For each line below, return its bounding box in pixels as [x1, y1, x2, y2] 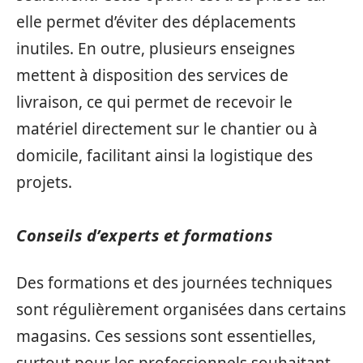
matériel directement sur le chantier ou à [16, 117, 318, 139]
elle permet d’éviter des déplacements [16, 11, 296, 32]
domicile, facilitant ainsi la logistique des [16, 144, 313, 166]
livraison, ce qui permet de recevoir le [16, 91, 293, 113]
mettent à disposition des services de [16, 64, 288, 86]
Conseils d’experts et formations [16, 224, 272, 246]
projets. [16, 171, 72, 193]
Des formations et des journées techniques [16, 272, 332, 293]
